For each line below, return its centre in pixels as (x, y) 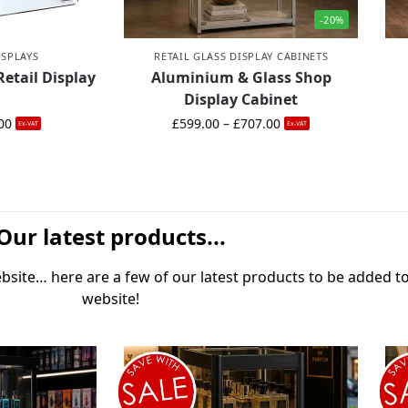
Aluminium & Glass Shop (241, 78)
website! (111, 299)
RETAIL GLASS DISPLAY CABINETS (241, 56)
